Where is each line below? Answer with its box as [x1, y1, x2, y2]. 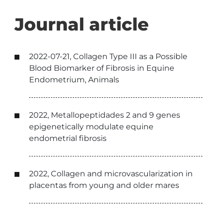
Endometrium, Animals [29, 75, 119, 84]
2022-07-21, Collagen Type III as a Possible [29, 52, 187, 61]
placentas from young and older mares [29, 181, 179, 190]
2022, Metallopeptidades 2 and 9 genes [29, 110, 180, 120]
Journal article [15, 14, 149, 35]
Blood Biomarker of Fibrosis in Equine [29, 63, 174, 73]
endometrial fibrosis [29, 134, 107, 143]
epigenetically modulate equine [29, 122, 154, 131]
